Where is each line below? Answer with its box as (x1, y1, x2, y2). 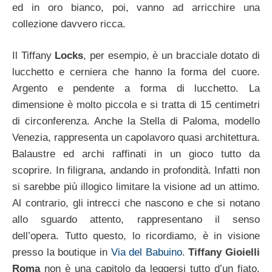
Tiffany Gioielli (188, 246, 260, 259)
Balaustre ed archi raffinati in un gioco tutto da (12, 148, 260, 160)
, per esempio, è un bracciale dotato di (83, 50, 260, 62)
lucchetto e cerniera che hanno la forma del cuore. (12, 66, 260, 78)
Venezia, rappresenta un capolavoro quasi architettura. (12, 132, 260, 144)
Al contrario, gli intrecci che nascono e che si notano (12, 197, 260, 209)
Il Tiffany (12, 50, 55, 62)
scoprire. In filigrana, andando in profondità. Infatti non (12, 165, 260, 177)
